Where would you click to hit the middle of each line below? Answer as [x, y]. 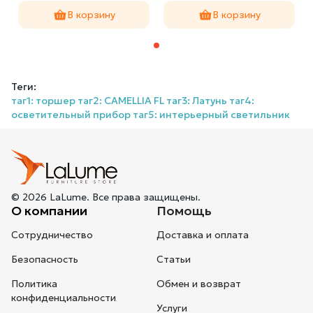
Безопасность [45, 260]
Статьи [174, 260]
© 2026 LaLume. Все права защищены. [106, 197]
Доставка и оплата [203, 235]
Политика [34, 284]
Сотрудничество [52, 235]
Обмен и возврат [199, 284]
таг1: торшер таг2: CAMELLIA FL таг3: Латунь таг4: [133, 101]
